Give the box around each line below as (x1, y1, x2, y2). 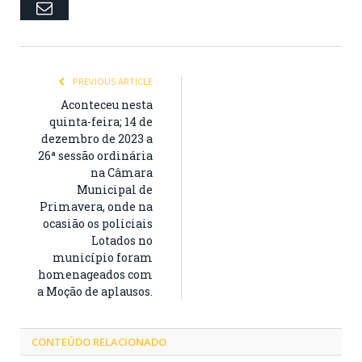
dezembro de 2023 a (41, 130, 153, 146)
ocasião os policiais (43, 215, 153, 231)
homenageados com (38, 266, 153, 282)
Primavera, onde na (40, 198, 153, 214)
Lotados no (91, 232, 153, 248)
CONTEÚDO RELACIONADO (32, 334, 166, 349)
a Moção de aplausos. (37, 283, 153, 299)
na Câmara (90, 164, 153, 180)
